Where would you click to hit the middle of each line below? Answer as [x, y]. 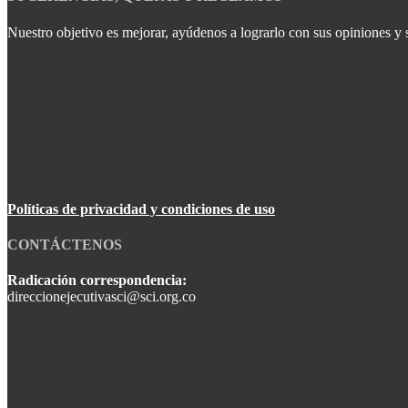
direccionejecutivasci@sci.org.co [102, 297]
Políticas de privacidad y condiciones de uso [141, 209]
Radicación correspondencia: [97, 280]
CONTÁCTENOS [65, 244]
